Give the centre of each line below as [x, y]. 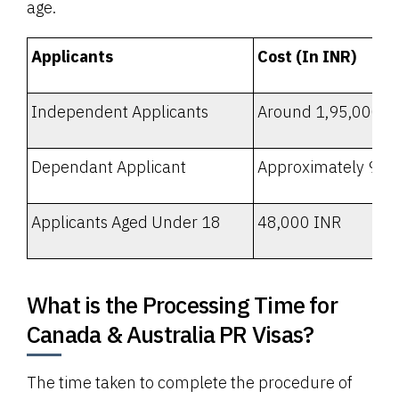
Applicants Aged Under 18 [126, 223]
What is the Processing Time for [182, 305]
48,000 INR [299, 223]
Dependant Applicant [109, 167]
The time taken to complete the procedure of [189, 383]
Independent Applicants [120, 112]
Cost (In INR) [307, 57]
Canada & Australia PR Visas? [171, 334]
